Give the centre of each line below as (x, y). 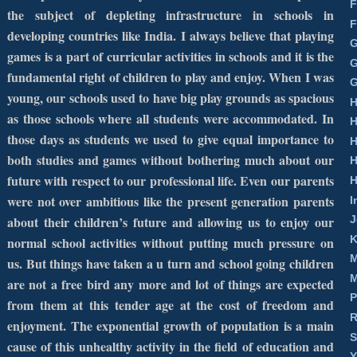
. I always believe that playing (253, 35)
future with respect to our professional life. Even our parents (171, 180)
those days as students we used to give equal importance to (171, 139)
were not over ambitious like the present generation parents (171, 201)
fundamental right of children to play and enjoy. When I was (171, 76)
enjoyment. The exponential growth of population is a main (171, 325)
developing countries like (76, 35)
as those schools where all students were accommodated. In (171, 118)
